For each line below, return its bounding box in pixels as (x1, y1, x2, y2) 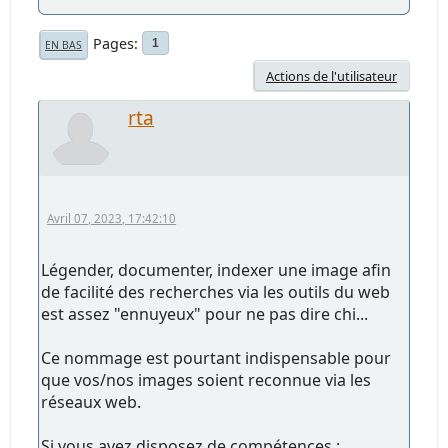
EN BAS (45, 37, 83, 52)
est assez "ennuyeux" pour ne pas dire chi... (41, 302, 369, 325)
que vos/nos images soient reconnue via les (41, 368, 372, 391)
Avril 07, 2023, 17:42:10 (47, 210, 177, 226)
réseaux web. (41, 390, 142, 413)
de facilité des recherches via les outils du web (41, 280, 391, 303)
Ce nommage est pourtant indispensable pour (41, 346, 392, 369)
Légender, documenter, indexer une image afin (41, 258, 392, 281)
